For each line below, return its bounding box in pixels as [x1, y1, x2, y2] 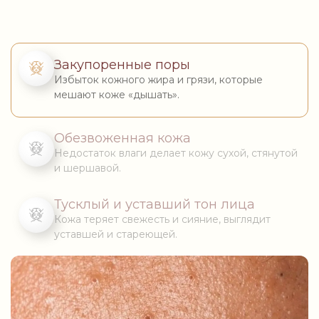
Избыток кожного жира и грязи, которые [54, 73, 263, 86]
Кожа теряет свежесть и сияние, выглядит [54, 213, 271, 226]
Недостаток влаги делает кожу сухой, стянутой [54, 147, 298, 159]
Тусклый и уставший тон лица [54, 197, 255, 212]
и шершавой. [54, 162, 121, 174]
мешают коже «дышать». [54, 88, 179, 101]
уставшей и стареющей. [54, 228, 177, 241]
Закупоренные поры [54, 57, 190, 73]
